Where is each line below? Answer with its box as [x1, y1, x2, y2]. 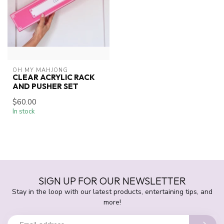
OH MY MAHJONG [12, 66, 68, 74]
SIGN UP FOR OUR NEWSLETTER [38, 174, 186, 187]
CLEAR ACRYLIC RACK [12, 72, 95, 82]
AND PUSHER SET [12, 81, 78, 91]
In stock [12, 106, 35, 116]
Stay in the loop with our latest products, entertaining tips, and [11, 186, 212, 196]
